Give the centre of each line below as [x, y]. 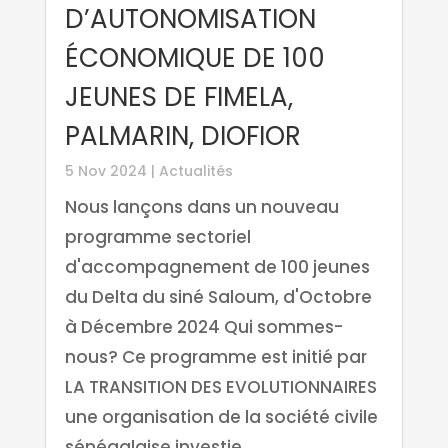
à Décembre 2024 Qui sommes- [203, 327]
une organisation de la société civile [221, 417]
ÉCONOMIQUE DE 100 [194, 58]
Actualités [195, 171]
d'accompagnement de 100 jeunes [217, 267]
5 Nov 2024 [105, 171]
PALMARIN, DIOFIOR [182, 136]
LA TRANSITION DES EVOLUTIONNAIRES [220, 387]
